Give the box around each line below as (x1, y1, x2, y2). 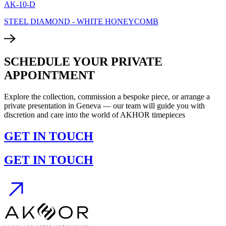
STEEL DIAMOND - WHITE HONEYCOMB (4, 17, 158, 26)
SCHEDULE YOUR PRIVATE (4, 54, 162, 68)
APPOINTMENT (4, 68, 95, 82)
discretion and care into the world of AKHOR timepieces (4, 110, 185, 119)
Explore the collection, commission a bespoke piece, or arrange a (4, 92, 210, 101)
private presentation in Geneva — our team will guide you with (4, 101, 205, 110)
